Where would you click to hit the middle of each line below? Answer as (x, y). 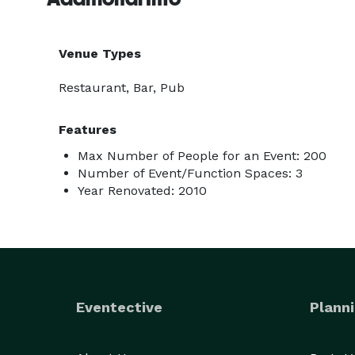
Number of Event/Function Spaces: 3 (190, 173)
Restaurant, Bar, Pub (122, 88)
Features (88, 130)
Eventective (119, 307)
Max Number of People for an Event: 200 (202, 156)
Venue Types (100, 53)
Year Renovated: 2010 (142, 191)
